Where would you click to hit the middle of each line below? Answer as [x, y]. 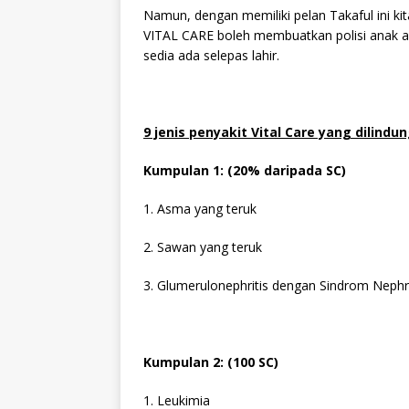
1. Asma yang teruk [200, 208]
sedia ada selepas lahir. [211, 55]
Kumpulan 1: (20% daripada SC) [245, 170]
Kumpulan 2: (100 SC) [211, 362]
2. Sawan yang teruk [203, 246]
